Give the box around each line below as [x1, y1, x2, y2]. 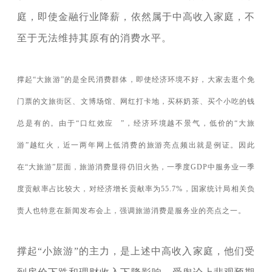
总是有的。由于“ [17, 119, 80, 128]
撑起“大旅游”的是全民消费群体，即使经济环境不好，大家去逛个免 [17, 75, 255, 84]
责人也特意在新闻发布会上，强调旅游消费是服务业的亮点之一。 [17, 206, 246, 216]
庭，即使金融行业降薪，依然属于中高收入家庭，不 [17, 12, 255, 22]
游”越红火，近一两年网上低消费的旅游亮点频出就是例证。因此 [17, 141, 255, 150]
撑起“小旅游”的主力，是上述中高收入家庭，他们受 [17, 246, 255, 257]
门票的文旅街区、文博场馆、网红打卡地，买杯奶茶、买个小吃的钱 [17, 97, 255, 106]
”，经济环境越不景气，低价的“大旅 [121, 119, 256, 128]
